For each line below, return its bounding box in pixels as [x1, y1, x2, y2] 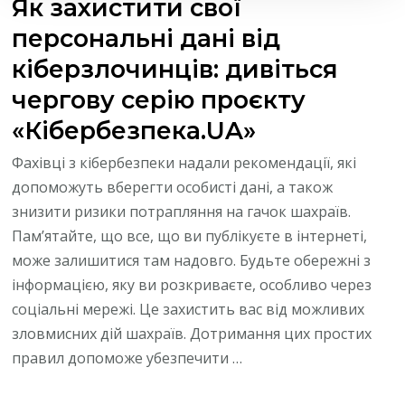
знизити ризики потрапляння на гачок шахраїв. [12, 201, 352, 221]
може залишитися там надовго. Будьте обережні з [12, 250, 372, 270]
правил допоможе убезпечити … [12, 347, 243, 368]
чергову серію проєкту [12, 84, 306, 115]
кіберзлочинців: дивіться [12, 53, 339, 84]
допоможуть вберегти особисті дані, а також [12, 176, 334, 197]
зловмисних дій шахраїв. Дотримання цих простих [12, 323, 372, 344]
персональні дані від [12, 23, 281, 53]
